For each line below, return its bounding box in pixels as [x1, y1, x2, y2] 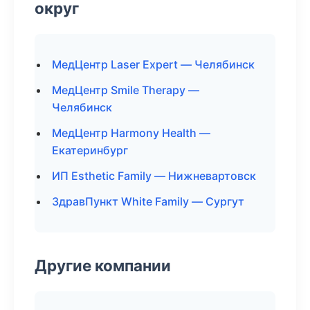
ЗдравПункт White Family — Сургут [52, 194, 244, 208]
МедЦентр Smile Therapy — [52, 83, 199, 97]
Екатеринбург [52, 143, 128, 157]
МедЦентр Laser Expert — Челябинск [52, 57, 255, 71]
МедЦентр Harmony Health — [52, 126, 210, 140]
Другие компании [35, 256, 171, 275]
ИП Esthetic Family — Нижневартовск [52, 169, 256, 183]
